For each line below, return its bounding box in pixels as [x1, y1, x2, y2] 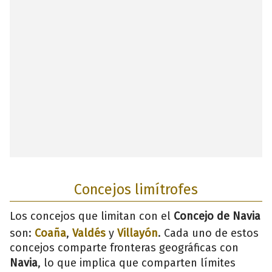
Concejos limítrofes [74, 180, 198, 198]
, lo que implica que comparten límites [38, 256, 236, 270]
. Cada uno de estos [158, 226, 259, 240]
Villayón [117, 226, 158, 240]
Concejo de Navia [174, 209, 260, 223]
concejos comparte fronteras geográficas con [10, 240, 239, 254]
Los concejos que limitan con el [10, 209, 174, 223]
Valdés [72, 226, 106, 240]
